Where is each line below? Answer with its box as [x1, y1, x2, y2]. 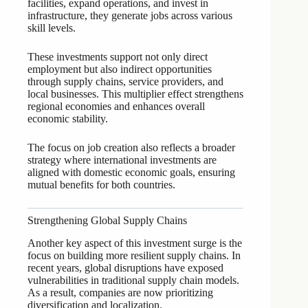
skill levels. [27, 21, 76, 34]
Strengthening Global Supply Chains [27, 214, 187, 226]
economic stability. [27, 112, 108, 124]
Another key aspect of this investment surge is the [27, 236, 242, 249]
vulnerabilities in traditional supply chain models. [27, 274, 239, 286]
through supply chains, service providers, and [27, 75, 223, 87]
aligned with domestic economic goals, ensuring [27, 166, 235, 178]
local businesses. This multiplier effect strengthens [27, 87, 243, 100]
